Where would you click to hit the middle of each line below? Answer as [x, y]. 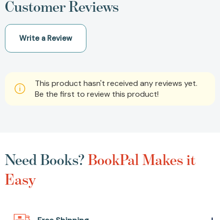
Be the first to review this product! [97, 94]
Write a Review [46, 38]
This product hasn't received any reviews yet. [116, 83]
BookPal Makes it [142, 159]
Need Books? [46, 159]
